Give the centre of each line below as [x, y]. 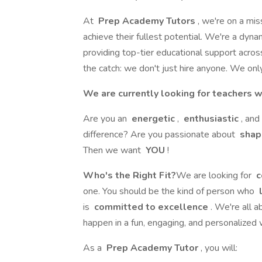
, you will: [219, 248]
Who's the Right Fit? [130, 175]
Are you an [106, 119]
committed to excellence [151, 207]
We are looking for [215, 175]
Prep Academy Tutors [147, 21]
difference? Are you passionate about [160, 135]
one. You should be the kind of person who [170, 191]
